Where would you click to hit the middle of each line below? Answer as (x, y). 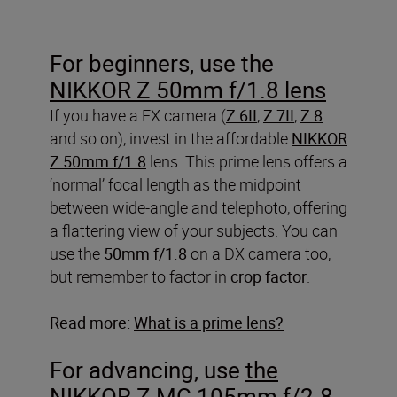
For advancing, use (148, 370)
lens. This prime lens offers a (247, 162)
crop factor (269, 277)
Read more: (92, 323)
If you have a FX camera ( (138, 116)
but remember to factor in (140, 277)
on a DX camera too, (259, 254)
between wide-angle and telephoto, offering (198, 208)
